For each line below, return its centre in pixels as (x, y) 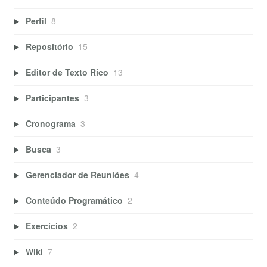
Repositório (49, 47)
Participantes (52, 98)
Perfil (36, 21)
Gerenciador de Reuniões (77, 175)
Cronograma (50, 124)
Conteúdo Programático (74, 201)
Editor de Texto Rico (67, 72)
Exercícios (46, 226)
